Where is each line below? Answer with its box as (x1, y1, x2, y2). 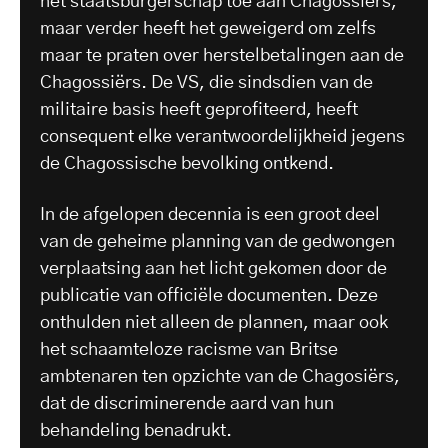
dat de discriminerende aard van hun (40, 394, 334, 413)
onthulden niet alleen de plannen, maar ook (40, 313, 388, 332)
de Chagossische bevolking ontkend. (40, 154, 334, 173)
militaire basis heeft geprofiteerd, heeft (40, 100, 358, 119)
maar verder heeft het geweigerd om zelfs (40, 19, 376, 38)
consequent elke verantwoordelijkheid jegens (40, 127, 405, 146)
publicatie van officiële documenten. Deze (40, 286, 378, 305)
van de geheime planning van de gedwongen (40, 232, 395, 251)
